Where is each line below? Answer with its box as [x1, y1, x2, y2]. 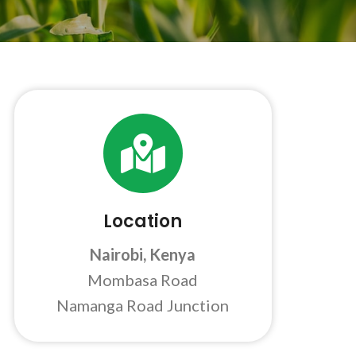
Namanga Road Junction [56, 296, 230, 315]
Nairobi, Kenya [90, 245, 196, 264]
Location [103, 209, 183, 234]
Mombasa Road [87, 270, 199, 289]
